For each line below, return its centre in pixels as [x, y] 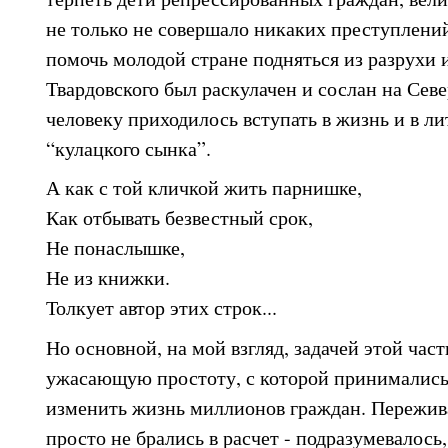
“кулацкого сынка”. [128, 148]
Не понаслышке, [115, 248]
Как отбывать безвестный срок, [183, 218]
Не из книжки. [108, 278]
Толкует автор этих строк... [161, 308]
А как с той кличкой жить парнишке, [204, 188]
